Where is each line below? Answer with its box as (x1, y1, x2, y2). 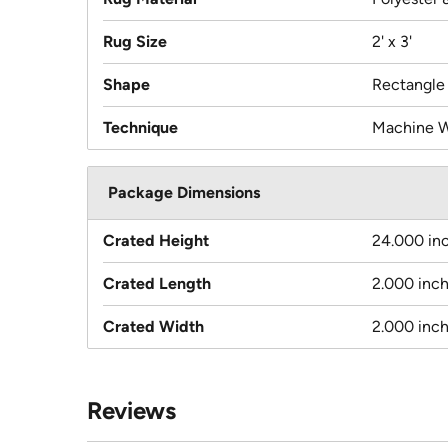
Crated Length (103, 274, 211, 294)
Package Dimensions (108, 183, 260, 203)
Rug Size (103, 32, 167, 52)
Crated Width (103, 317, 204, 337)
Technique (103, 118, 178, 138)
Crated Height (103, 231, 209, 251)
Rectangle (372, 75, 445, 95)
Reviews (87, 396, 176, 426)
